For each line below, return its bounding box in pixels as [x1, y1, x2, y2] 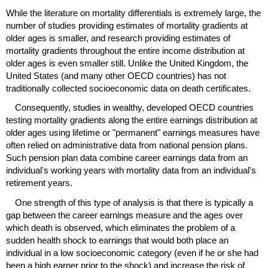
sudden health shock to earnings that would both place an [6, 234, 229, 245]
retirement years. [6, 178, 72, 188]
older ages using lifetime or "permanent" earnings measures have [6, 127, 260, 138]
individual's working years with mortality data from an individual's [6, 165, 256, 176]
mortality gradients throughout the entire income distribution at [6, 45, 245, 56]
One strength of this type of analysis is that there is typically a [15, 197, 253, 208]
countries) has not [154, 71, 226, 81]
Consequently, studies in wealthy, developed [15, 102, 189, 113]
